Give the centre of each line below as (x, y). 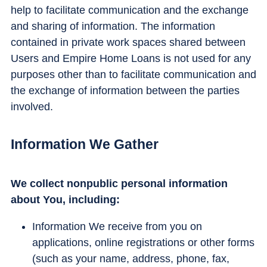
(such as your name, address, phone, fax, (131, 259)
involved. (32, 106)
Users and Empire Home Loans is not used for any (131, 58)
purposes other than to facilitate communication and (133, 74)
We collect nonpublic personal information (119, 184)
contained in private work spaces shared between (128, 42)
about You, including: (65, 200)
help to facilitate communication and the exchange (130, 10)
